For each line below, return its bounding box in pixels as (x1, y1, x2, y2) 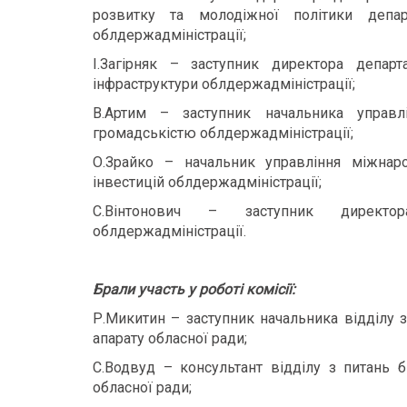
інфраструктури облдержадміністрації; (93, 75, 355, 93)
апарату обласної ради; (93, 330, 247, 347)
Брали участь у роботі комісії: (93, 281, 295, 298)
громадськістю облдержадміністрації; (93, 124, 353, 142)
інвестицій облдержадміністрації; (93, 174, 322, 191)
